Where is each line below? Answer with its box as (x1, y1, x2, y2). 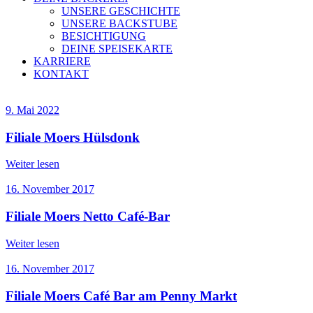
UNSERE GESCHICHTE (61, 5, 180, 17)
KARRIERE (34, 55, 91, 67)
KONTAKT (34, 68, 89, 80)
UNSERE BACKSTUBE (61, 17, 177, 29)
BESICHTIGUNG (61, 30, 146, 42)
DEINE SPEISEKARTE (61, 43, 173, 54)
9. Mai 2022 (6, 104, 59, 116)
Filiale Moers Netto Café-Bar (6, 209, 170, 224)
